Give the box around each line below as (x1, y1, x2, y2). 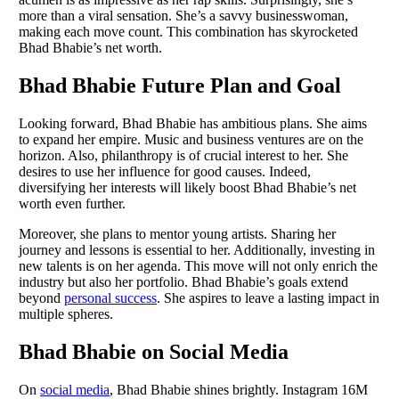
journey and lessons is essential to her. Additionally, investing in (19, 241, 375, 257)
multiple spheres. (19, 305, 113, 322)
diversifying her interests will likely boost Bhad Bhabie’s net (19, 179, 356, 195)
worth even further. (19, 195, 126, 211)
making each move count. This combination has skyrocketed (19, 23, 358, 39)
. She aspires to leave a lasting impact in (157, 289, 379, 305)
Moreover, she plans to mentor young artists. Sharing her (19, 225, 336, 241)
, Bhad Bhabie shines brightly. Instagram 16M (110, 381, 368, 397)
